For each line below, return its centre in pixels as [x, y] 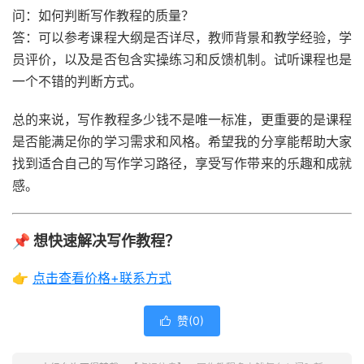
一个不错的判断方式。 [77, 81]
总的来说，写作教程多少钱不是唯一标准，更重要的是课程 [182, 119]
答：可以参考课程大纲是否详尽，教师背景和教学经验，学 [182, 37]
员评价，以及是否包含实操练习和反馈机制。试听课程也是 [182, 59]
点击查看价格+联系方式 [102, 278]
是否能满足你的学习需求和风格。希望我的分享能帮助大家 [182, 141]
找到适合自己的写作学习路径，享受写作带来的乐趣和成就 [182, 163]
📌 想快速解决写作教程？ [96, 241]
